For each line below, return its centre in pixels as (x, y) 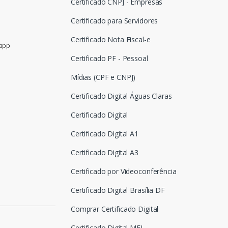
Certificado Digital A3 (105, 152)
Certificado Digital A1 (105, 133)
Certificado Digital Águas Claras (121, 96)
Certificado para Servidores (115, 20)
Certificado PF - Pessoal (109, 58)
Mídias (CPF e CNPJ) (103, 77)
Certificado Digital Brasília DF (118, 190)
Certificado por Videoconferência (124, 171)
